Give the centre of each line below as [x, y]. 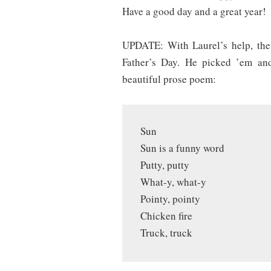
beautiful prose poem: [169, 79]
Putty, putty [165, 165]
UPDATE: [143, 45]
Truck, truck [166, 233]
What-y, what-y [173, 182]
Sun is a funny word [182, 148]
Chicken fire [166, 216]
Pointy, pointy [170, 199]
